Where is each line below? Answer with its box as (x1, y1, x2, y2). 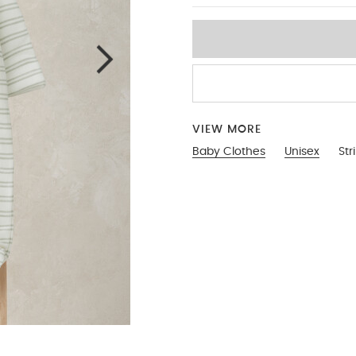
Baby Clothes (192, 146, 265, 157)
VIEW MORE (192, 124, 261, 135)
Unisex (284, 146, 319, 157)
